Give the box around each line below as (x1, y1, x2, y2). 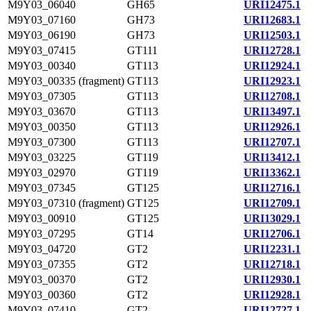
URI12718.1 (244, 258, 301, 270)
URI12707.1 (244, 136, 301, 148)
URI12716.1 (244, 182, 301, 194)
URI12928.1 (244, 289, 301, 301)
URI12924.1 (244, 60, 301, 72)
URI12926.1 (244, 121, 301, 133)
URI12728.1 (244, 44, 301, 56)
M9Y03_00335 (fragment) (8, 75, 124, 87)
